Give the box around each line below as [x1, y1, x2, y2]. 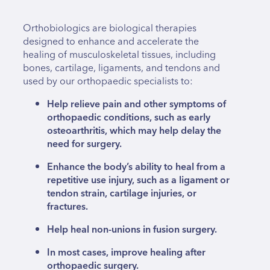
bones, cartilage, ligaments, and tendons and [23, 60, 220, 77]
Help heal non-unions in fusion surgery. [47, 221, 217, 239]
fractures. [47, 198, 88, 216]
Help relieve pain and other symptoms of [47, 96, 226, 113]
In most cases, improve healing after [47, 244, 206, 262]
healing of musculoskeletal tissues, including [23, 46, 216, 64]
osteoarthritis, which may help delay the [47, 122, 221, 140]
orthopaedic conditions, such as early [47, 109, 210, 127]
